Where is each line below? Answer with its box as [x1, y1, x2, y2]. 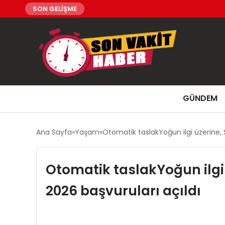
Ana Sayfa [36, 127, 72, 137]
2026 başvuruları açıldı [45, 181, 201, 200]
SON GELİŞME [33, 4, 77, 14]
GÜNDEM [183, 92, 217, 104]
